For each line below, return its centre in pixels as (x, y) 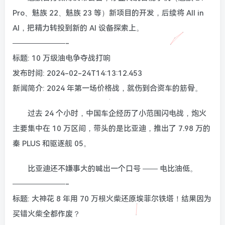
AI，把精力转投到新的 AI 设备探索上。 (78, 28)
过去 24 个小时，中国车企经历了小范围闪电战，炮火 (117, 113)
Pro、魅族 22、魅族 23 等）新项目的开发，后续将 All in (108, 13)
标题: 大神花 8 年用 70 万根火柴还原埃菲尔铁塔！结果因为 (112, 199)
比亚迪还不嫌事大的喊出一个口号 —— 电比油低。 (113, 168)
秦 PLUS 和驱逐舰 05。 (52, 143)
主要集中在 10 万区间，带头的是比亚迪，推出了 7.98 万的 (111, 128)
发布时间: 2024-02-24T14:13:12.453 (77, 73)
